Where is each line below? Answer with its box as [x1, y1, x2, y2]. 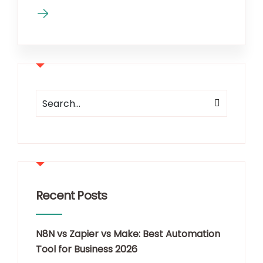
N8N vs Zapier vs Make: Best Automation [36, 227, 220, 241]
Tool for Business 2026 [36, 242, 137, 257]
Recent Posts [36, 187, 107, 204]
